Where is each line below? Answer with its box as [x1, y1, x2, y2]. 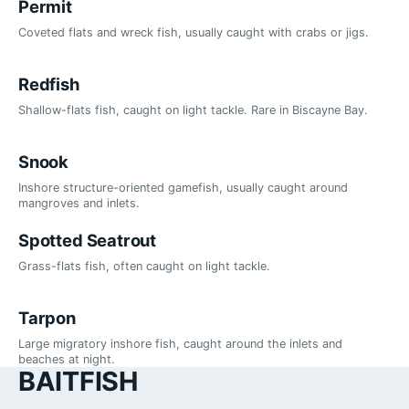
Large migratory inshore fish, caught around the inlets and [18, 336, 342, 351]
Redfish [18, 74, 79, 95]
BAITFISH [18, 365, 138, 398]
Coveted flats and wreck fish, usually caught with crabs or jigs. [18, 25, 369, 39]
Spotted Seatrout [18, 229, 157, 250]
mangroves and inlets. [18, 196, 140, 211]
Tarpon [18, 308, 76, 329]
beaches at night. [18, 351, 115, 366]
